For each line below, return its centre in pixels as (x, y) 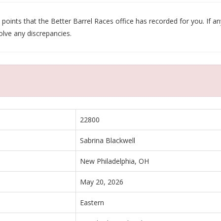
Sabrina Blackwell (108, 140)
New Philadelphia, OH (114, 161)
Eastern (92, 202)
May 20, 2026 (102, 182)
